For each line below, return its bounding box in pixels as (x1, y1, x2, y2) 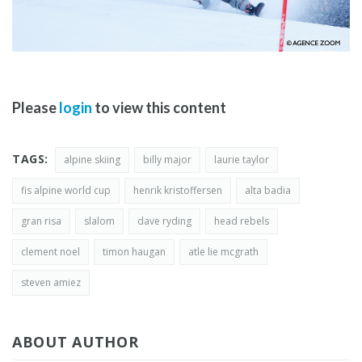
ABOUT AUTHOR (12, 332, 139, 352)
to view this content (92, 99, 226, 117)
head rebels (214, 214, 269, 229)
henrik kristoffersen (133, 183, 222, 198)
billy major (142, 153, 192, 167)
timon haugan (103, 245, 166, 259)
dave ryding (137, 214, 192, 229)
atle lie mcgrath (188, 245, 259, 259)
